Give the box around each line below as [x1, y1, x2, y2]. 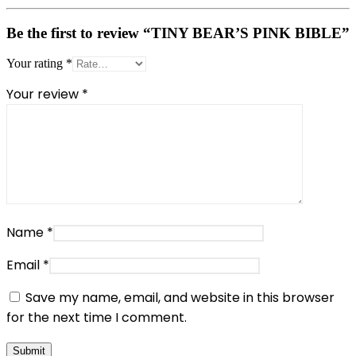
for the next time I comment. [6, 308, 187, 327]
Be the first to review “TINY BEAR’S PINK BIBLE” [6, 24, 350, 41]
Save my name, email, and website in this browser [25, 288, 335, 308]
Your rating [6, 56, 66, 71]
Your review [6, 85, 82, 104]
